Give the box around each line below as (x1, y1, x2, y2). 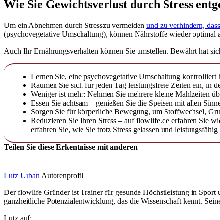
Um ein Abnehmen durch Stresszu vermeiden (4, 21, 146, 30)
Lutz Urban (4, 171, 40, 180)
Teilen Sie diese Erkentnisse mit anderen (4, 143, 137, 152)
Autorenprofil (41, 171, 83, 180)
